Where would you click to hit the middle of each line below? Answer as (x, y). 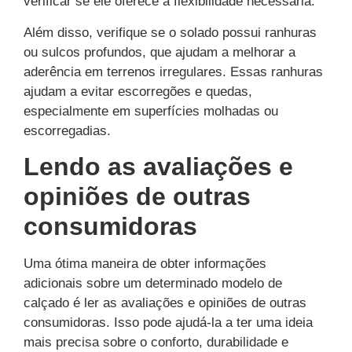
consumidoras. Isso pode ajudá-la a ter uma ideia (168, 323)
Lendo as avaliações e (158, 167)
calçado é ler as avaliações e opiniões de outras (165, 303)
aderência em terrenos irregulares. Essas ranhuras (173, 71)
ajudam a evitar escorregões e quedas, (138, 91)
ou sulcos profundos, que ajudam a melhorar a (159, 52)
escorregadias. (67, 130)
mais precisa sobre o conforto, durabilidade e (156, 343)
